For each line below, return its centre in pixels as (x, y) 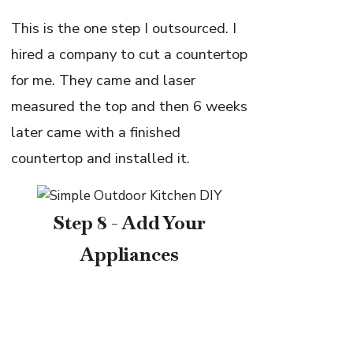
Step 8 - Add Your (130, 223)
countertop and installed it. (101, 158)
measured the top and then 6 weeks (130, 106)
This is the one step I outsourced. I (124, 28)
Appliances (129, 255)
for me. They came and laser (104, 80)
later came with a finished (96, 132)
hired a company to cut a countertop (130, 54)
